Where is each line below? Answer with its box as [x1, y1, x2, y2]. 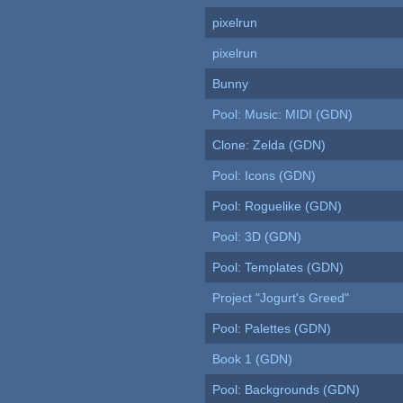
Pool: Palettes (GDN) [212, 321, 332, 336]
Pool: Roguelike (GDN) [212, 199, 343, 214]
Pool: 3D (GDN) [212, 229, 302, 245]
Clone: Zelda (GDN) [212, 138, 327, 153]
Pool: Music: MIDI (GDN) [212, 107, 354, 122]
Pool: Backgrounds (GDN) [212, 382, 361, 398]
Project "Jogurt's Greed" [212, 291, 350, 306]
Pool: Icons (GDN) [212, 168, 317, 184]
